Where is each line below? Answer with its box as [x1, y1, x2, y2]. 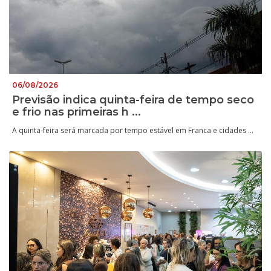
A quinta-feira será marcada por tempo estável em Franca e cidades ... [12, 125, 253, 135]
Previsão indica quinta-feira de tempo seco [12, 93, 254, 106]
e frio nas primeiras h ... [12, 105, 141, 119]
